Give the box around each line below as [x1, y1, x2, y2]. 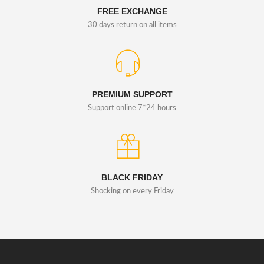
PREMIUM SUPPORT [91, 90, 173, 99]
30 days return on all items [87, 21, 177, 29]
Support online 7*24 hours [88, 104, 176, 112]
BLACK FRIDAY [101, 173, 163, 182]
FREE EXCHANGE [97, 6, 167, 16]
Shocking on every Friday [90, 187, 174, 195]
